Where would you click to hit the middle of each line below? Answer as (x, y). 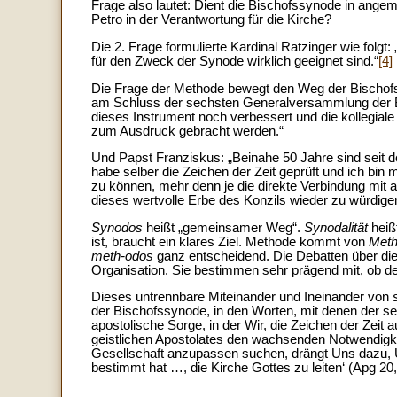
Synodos (117, 227)
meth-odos (122, 256)
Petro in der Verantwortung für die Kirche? (211, 20)
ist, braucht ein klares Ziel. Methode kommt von (230, 241)
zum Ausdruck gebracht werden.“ (187, 131)
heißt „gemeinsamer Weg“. (223, 227)
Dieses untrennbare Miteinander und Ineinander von (242, 297)
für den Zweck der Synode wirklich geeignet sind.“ (235, 61)
